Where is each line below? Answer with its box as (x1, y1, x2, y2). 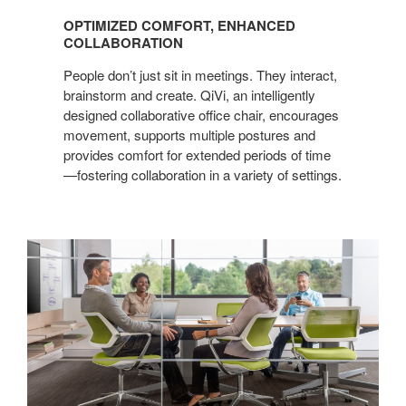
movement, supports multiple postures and (63, 124, 315, 144)
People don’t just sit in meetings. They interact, (63, 64, 337, 84)
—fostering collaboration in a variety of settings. (63, 164, 342, 184)
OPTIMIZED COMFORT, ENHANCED (63, 14, 295, 35)
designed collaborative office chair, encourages (63, 104, 339, 124)
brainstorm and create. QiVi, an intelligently (63, 84, 315, 104)
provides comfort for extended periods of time (63, 144, 331, 164)
